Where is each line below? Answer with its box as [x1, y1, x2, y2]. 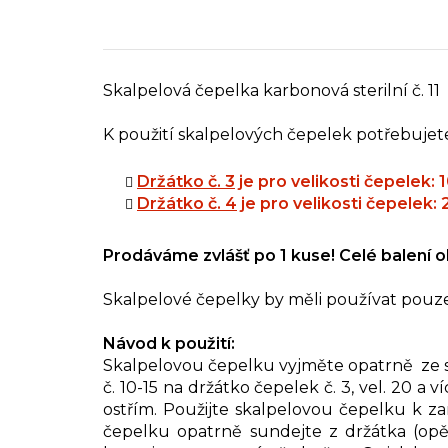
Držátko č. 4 [137, 194, 237, 214]
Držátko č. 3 [137, 172, 235, 192]
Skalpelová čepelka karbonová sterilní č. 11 [103, 81, 440, 101]
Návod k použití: [103, 334, 239, 354]
